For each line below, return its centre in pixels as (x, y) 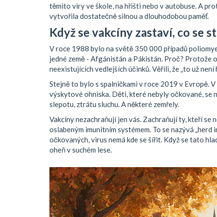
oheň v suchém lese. (81, 150)
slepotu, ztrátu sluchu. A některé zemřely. (114, 104)
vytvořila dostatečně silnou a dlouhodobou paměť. (129, 16)
